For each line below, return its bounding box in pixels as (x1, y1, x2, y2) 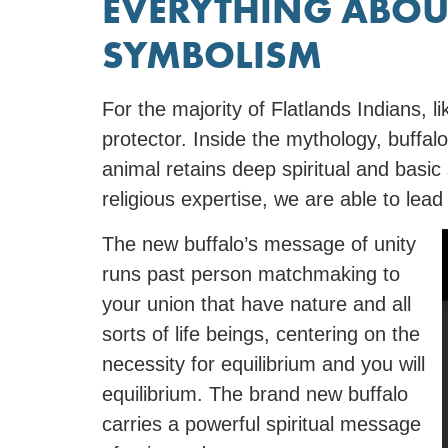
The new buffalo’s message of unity (102, 232, 416, 255)
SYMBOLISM (102, 31, 322, 80)
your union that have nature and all (102, 292, 411, 315)
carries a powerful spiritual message (102, 412, 421, 435)
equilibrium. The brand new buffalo (102, 382, 408, 405)
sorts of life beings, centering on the (102, 322, 420, 345)
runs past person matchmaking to (102, 262, 400, 285)
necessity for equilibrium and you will (102, 352, 425, 375)
